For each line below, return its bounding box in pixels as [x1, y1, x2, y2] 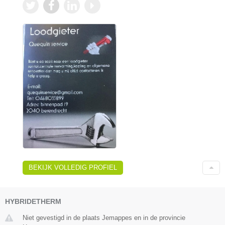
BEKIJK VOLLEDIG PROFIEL [29, 164, 117, 172]
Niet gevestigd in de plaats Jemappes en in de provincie [23, 214, 185, 222]
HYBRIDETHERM [5, 197, 61, 206]
